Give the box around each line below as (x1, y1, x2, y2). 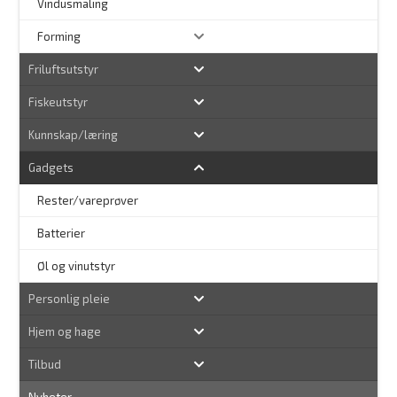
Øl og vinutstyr (37, 259, 116, 274)
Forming (37, 29, 82, 44)
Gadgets (28, 160, 74, 175)
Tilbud (28, 357, 62, 372)
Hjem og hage (28, 324, 102, 339)
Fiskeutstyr (28, 95, 89, 110)
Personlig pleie (28, 292, 111, 307)
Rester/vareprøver (37, 193, 139, 208)
